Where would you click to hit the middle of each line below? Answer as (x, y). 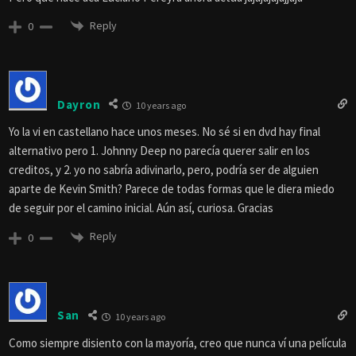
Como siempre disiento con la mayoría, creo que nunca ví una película (178, 342)
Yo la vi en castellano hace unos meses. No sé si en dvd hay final (164, 132)
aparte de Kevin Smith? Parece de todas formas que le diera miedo (172, 189)
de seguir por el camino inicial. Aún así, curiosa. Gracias (141, 208)
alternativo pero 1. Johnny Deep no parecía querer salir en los (159, 151)
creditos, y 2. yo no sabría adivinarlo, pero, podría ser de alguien (164, 170)
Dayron (79, 104)
